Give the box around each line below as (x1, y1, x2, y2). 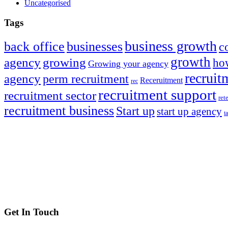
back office (4, 39, 65, 54)
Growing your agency (88, 58, 168, 69)
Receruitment (140, 75, 183, 84)
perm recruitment (43, 71, 129, 85)
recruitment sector (4, 88, 96, 102)
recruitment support (98, 86, 216, 103)
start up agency (157, 105, 222, 118)
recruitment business (4, 103, 114, 118)
